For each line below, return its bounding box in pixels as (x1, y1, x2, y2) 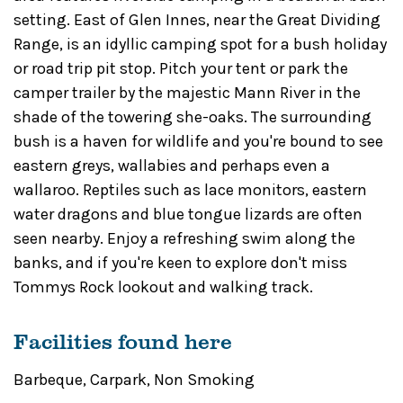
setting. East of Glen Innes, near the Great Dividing (13, 9, 381, 30)
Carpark (90, 369, 147, 390)
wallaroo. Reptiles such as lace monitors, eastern (13, 179, 367, 200)
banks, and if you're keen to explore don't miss (13, 252, 347, 273)
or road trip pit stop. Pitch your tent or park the (13, 58, 348, 78)
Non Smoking (154, 369, 255, 390)
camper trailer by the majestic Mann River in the (13, 82, 361, 103)
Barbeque (13, 369, 83, 390)
